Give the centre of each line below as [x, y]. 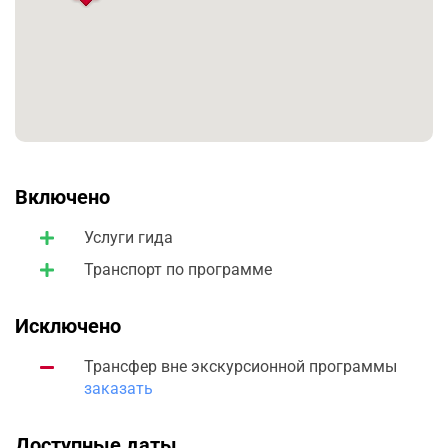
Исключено [68, 326]
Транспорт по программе [178, 269]
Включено [62, 197]
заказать [118, 388]
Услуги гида [128, 237]
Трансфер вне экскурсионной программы [240, 366]
